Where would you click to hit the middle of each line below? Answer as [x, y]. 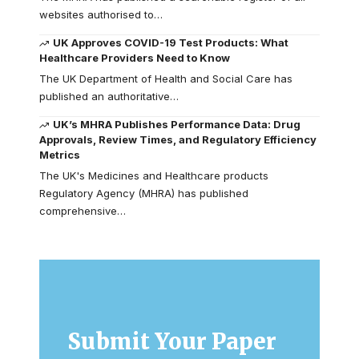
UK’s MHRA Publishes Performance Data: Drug [177, 124]
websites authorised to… [101, 14]
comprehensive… [83, 210]
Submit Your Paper [172, 341]
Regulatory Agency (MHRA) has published [144, 193]
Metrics [60, 154]
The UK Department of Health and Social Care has [166, 78]
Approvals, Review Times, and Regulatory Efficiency [178, 139]
